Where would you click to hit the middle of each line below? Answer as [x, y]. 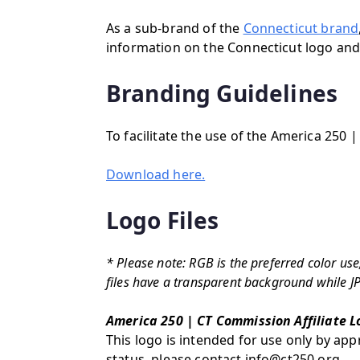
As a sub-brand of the [175, 28]
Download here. [156, 174]
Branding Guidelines [222, 93]
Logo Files [163, 220]
